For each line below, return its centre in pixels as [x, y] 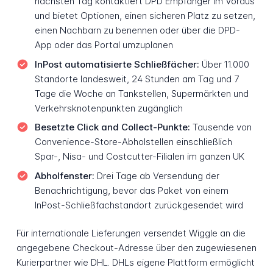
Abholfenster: [64, 175]
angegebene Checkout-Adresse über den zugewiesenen [136, 248]
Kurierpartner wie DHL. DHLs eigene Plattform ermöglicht [135, 263]
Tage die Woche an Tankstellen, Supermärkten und [141, 93]
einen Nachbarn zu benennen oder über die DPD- [137, 30]
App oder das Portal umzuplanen [104, 45]
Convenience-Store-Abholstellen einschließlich [133, 142]
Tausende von [221, 127]
